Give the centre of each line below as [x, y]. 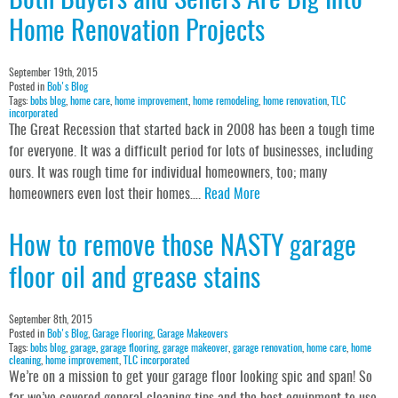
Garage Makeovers [192, 334]
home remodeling [226, 102]
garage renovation [267, 349]
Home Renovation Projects [137, 33]
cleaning [25, 361]
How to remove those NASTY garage [183, 248]
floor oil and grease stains [135, 280]
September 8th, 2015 [51, 320]
